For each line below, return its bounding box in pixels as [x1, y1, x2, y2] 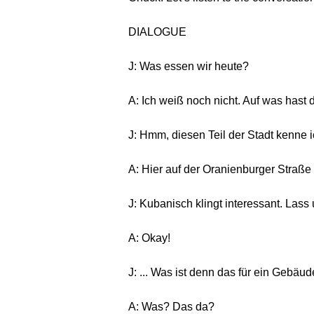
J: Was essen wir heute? [128, 60, 249, 72]
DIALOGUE [128, 26, 186, 38]
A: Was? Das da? [128, 301, 214, 313]
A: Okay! [128, 232, 170, 244]
